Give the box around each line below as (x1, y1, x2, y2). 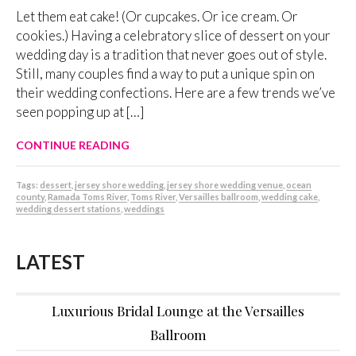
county (16, 192, 44, 202)
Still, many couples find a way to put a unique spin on (16, 65, 315, 82)
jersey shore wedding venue (167, 180, 283, 190)
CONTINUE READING (16, 138, 130, 152)
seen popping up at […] (16, 103, 144, 120)
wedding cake (261, 192, 318, 202)
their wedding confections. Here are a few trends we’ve (16, 84, 335, 101)
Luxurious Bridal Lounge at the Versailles (52, 302, 304, 319)
